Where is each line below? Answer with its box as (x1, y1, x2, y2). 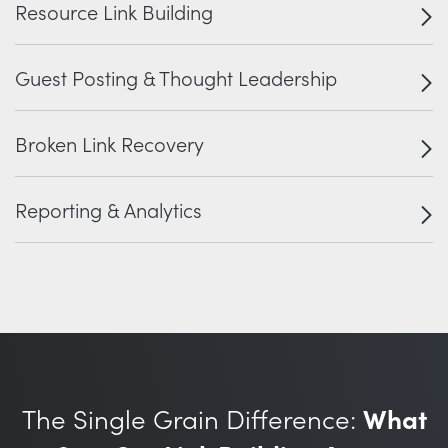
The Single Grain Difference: (21, 406, 363, 437)
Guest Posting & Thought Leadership (15, 68, 337, 92)
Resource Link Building (15, 2, 213, 26)
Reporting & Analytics (15, 200, 202, 224)
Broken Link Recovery (15, 134, 204, 158)
